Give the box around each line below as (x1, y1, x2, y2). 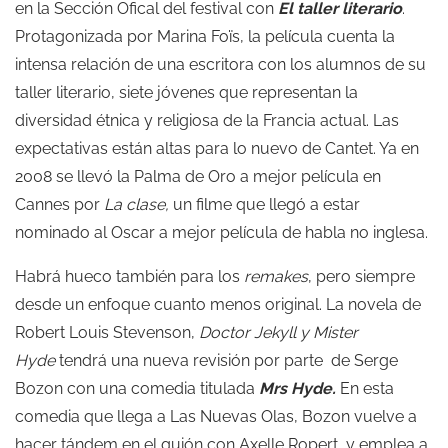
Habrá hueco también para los (15, 267, 244, 286)
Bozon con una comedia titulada (15, 379, 259, 398)
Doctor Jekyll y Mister (199, 323, 358, 342)
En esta (336, 379, 394, 398)
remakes (244, 267, 308, 286)
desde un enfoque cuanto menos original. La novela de (15, 295, 421, 314)
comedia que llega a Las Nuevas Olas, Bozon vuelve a (15, 407, 417, 426)
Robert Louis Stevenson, (15, 323, 199, 342)
